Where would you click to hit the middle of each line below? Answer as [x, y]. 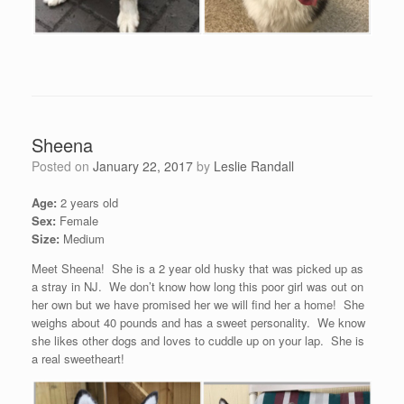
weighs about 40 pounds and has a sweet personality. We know [198, 322]
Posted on [66, 165]
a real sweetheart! [78, 358]
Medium [82, 238]
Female [77, 220]
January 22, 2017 [143, 165]
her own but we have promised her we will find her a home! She [198, 304]
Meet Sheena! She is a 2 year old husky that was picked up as [197, 268]
